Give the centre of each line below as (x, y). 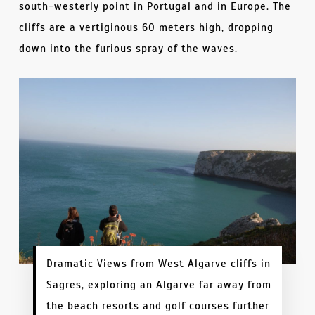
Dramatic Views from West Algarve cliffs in (158, 263)
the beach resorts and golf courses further (157, 306)
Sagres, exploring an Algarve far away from (159, 284)
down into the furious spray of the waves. (128, 48)
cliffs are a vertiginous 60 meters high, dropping (146, 27)
